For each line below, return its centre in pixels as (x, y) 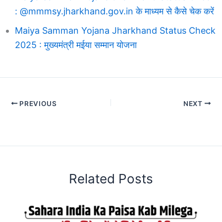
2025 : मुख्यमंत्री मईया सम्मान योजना (76, 45)
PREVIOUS (37, 103)
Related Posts (111, 178)
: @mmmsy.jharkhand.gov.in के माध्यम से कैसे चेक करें (114, 11)
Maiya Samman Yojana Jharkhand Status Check (115, 30)
